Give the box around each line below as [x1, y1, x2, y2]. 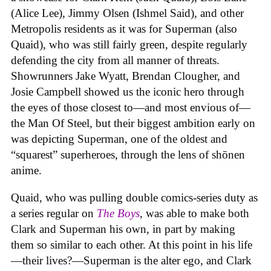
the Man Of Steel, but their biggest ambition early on [11, 117, 255, 130]
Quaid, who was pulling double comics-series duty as [11, 191, 258, 204]
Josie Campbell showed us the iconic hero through [11, 85, 244, 99]
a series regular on [11, 206, 97, 220]
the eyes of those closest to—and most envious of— [11, 101, 250, 114]
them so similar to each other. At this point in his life [11, 238, 252, 251]
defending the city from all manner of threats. [11, 54, 220, 67]
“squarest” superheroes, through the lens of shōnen [11, 148, 245, 162]
